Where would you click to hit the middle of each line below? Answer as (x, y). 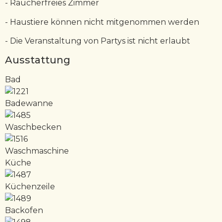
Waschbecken (33, 127)
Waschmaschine (37, 151)
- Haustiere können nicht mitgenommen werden (102, 22)
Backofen (24, 211)
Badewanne (29, 104)
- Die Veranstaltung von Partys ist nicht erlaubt (99, 41)
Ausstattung (38, 60)
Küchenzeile (30, 187)
